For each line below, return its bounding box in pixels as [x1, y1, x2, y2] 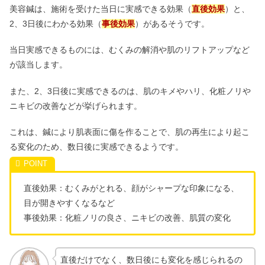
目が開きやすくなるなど [24, 198, 115, 208]
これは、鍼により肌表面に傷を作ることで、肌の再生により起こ [9, 127, 250, 137]
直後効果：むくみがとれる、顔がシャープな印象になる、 [24, 183, 239, 193]
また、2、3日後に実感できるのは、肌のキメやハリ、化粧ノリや [9, 86, 251, 96]
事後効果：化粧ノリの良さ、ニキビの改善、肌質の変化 [24, 213, 231, 223]
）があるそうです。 [135, 18, 209, 28]
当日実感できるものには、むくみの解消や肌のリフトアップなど [9, 45, 250, 55]
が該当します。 [9, 60, 67, 70]
